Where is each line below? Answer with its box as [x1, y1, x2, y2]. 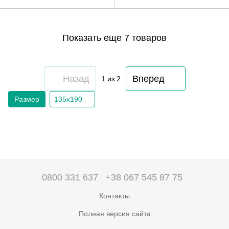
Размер [14, 95, 39, 104]
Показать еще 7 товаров [62, 32, 167, 43]
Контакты [99, 191, 130, 200]
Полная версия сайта [78, 209, 151, 218]
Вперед [132, 73, 165, 84]
